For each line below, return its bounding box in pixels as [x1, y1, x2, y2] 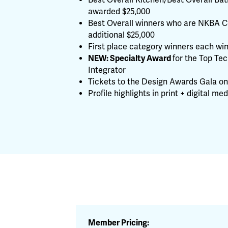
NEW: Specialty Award [88, 53, 173, 64]
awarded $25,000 [88, 7, 151, 17]
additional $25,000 [88, 30, 155, 40]
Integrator [88, 65, 126, 75]
